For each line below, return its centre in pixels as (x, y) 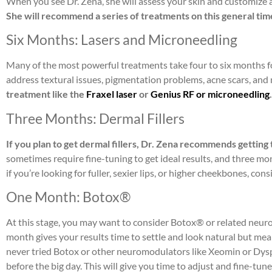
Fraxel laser (112, 94)
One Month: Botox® (68, 196)
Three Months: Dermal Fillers (95, 118)
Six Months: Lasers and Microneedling (122, 40)
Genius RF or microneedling (210, 94)
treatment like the (46, 94)
